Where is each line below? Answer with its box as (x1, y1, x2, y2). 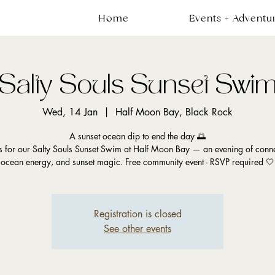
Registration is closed (93, 207, 182, 221)
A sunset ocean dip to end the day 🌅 (69, 130, 206, 142)
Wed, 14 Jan (42, 106, 98, 119)
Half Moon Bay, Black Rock (115, 106, 233, 119)
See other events (104, 222, 171, 236)
